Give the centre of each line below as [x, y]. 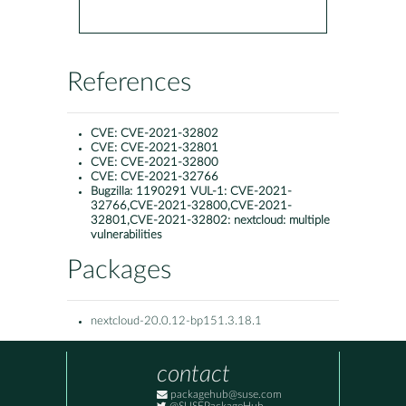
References [129, 83]
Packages [119, 271]
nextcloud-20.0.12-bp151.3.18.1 [176, 322]
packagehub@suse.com [225, 395]
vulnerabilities [126, 236]
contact [193, 375]
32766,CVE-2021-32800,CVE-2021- [191, 207]
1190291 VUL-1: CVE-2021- [214, 192]
